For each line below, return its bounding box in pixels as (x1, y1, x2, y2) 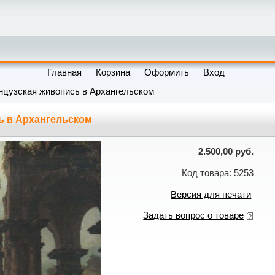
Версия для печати (171, 189, 252, 199)
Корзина (96, 68, 131, 77)
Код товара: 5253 (182, 168, 254, 178)
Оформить (144, 68, 190, 77)
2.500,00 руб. (198, 147, 254, 157)
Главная (47, 68, 82, 77)
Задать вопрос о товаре (143, 211, 244, 221)
